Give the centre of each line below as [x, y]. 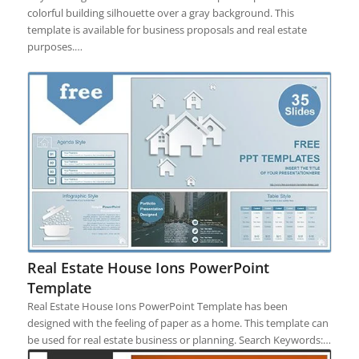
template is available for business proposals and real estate [167, 29]
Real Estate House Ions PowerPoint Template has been [157, 307]
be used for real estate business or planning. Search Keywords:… [179, 340]
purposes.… [54, 46]
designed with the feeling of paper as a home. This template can [177, 323]
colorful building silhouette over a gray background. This [160, 12]
